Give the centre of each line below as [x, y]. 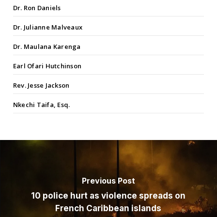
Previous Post [108, 181]
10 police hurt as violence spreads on [108, 196]
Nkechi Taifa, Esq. [41, 105]
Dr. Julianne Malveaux [48, 27]
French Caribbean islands [108, 209]
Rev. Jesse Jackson [41, 85]
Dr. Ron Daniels [37, 8]
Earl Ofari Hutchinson [47, 66]
